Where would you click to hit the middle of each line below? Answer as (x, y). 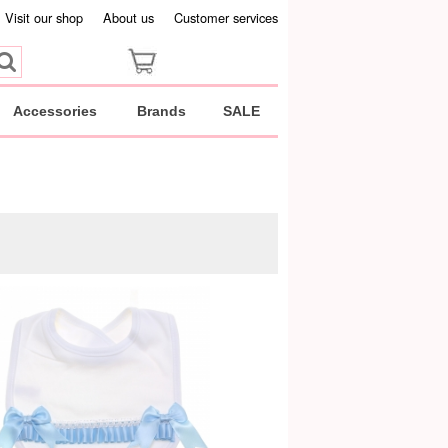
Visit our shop (43, 17)
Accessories (55, 111)
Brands (161, 111)
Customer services (225, 17)
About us (128, 17)
